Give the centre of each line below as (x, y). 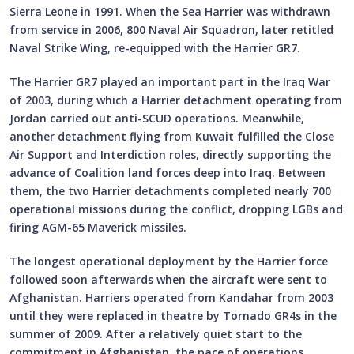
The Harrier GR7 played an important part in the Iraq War (170, 81)
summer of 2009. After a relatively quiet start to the (156, 333)
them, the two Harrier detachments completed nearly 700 (170, 190)
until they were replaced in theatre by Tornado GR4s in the (173, 315)
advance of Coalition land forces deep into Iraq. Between (168, 172)
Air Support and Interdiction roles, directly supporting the (170, 154)
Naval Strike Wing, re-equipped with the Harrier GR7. (155, 47)
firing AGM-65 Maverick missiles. (98, 227)
